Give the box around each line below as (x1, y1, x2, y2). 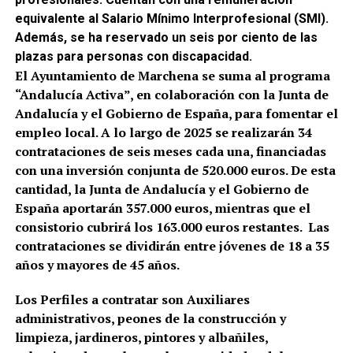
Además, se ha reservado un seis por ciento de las (14, 29, 318, 45)
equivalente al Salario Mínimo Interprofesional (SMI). (14, 10, 329, 26)
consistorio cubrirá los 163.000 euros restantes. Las (14, 217, 329, 236)
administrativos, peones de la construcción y (14, 309, 286, 327)
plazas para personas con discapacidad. (14, 48, 252, 64)
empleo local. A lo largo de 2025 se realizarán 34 (14, 123, 312, 141)
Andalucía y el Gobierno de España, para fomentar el (14, 104, 338, 122)
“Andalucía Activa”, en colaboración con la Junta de (14, 85, 329, 103)
